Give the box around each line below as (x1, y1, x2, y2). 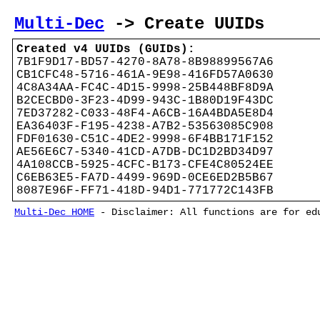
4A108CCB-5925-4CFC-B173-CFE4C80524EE (16, 159, 274, 171)
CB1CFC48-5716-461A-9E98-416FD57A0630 (16, 69, 274, 81)
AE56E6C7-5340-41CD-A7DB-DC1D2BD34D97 (16, 146, 274, 159)
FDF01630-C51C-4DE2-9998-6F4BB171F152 (16, 133, 274, 146)
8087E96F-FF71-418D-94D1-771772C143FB (16, 184, 274, 197)
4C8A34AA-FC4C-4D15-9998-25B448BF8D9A (16, 81, 274, 94)
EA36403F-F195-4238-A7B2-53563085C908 (16, 120, 274, 133)
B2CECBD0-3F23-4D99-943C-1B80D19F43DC (16, 94, 274, 107)
